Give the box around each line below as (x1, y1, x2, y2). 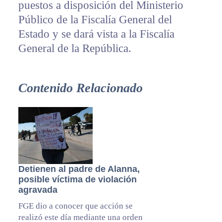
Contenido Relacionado (18, 81, 143, 96)
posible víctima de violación (18, 174, 137, 185)
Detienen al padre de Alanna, (18, 164, 140, 174)
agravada (18, 185, 57, 195)
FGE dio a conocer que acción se (18, 201, 133, 211)
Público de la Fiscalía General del (18, 13, 172, 26)
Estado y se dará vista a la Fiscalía (18, 28, 174, 41)
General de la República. (18, 42, 131, 55)
